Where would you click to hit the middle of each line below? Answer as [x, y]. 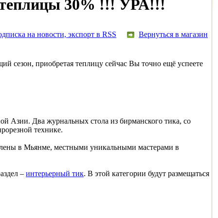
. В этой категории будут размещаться [146, 173]
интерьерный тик [55, 173]
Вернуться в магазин [173, 34]
